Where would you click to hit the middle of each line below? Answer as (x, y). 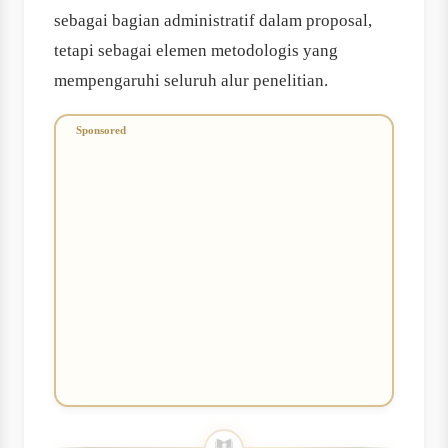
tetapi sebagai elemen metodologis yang (196, 51)
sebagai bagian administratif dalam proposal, (213, 21)
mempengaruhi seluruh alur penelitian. (191, 81)
